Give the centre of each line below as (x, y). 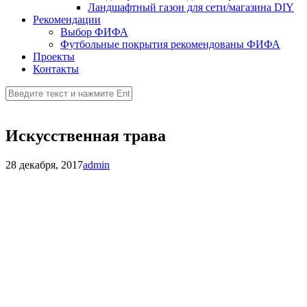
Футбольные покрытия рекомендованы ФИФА (170, 44)
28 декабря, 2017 (44, 164)
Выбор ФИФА (94, 32)
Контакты (56, 69)
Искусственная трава (86, 135)
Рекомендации (67, 20)
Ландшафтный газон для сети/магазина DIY (191, 7)
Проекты (54, 57)
